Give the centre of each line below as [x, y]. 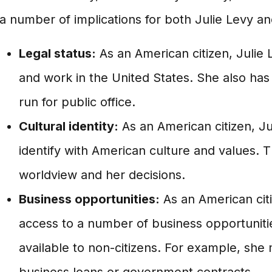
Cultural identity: [68, 126]
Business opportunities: [89, 199]
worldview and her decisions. [102, 175]
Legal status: [57, 53]
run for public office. [77, 102]
